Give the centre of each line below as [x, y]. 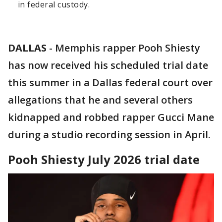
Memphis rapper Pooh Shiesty [128, 48]
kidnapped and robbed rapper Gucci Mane [111, 117]
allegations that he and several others [100, 100]
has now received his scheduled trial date [108, 65]
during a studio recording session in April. [109, 135]
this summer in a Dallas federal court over [110, 83]
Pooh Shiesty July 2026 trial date [104, 160]
